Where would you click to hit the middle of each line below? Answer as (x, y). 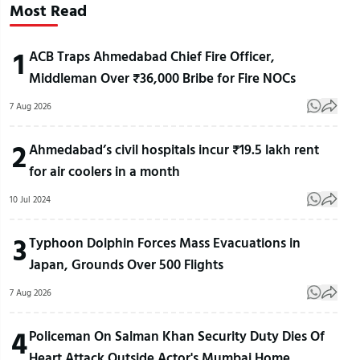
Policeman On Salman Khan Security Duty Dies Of (177, 336)
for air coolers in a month (104, 171)
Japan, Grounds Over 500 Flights (126, 264)
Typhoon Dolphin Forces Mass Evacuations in (165, 243)
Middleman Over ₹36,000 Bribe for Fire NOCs (162, 78)
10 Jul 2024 (30, 200)
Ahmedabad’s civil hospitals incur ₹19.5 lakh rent (174, 149)
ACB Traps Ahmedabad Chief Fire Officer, (152, 56)
